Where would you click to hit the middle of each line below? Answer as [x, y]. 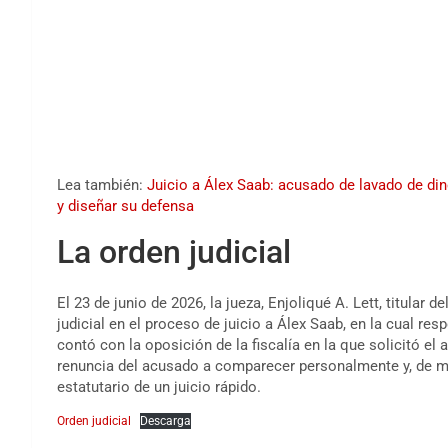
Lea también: [102, 184]
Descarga [165, 420]
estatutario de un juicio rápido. [159, 386]
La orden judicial [174, 251]
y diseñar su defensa [125, 205]
